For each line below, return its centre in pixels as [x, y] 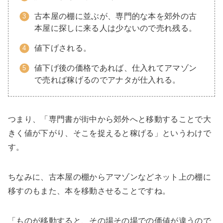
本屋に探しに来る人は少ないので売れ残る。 [116, 28]
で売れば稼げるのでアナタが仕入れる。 [108, 80]
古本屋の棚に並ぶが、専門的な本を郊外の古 [116, 16]
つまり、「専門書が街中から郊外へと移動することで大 [110, 119]
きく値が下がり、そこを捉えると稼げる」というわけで [110, 133]
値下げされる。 [63, 48]
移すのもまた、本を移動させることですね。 [89, 191]
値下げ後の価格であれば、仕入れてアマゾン [116, 68]
